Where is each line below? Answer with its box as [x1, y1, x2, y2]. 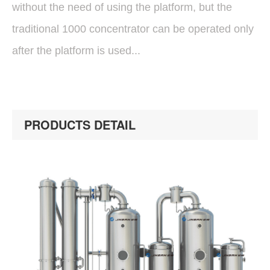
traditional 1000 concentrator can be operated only [12, 23, 254, 35]
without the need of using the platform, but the [12, 1, 232, 13]
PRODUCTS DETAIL [24, 116, 136, 133]
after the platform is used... [12, 45, 140, 57]
